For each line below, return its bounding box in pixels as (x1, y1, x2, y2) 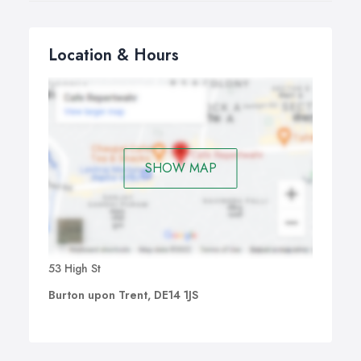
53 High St (48, 260, 101, 277)
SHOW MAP (144, 158, 217, 177)
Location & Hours (48, 44, 179, 67)
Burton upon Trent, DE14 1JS (48, 287, 198, 304)
